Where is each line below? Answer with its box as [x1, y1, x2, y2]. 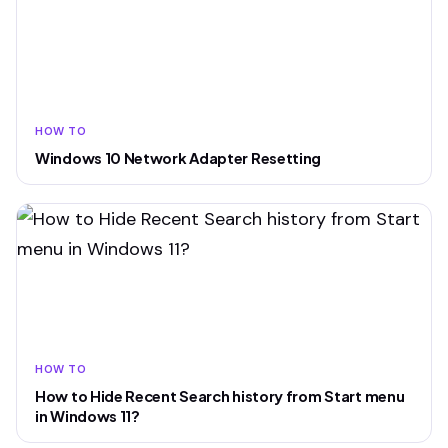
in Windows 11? [35, 407, 140, 425]
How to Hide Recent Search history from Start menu [35, 387, 405, 405]
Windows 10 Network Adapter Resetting [35, 149, 322, 167]
